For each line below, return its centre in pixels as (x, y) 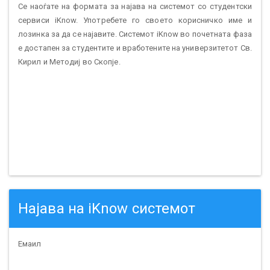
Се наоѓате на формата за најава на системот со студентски (135, 6)
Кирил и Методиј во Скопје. (69, 62)
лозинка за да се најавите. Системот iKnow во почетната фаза (135, 34)
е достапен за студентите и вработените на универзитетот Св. (135, 48)
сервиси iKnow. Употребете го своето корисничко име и (135, 20)
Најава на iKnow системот (107, 209)
